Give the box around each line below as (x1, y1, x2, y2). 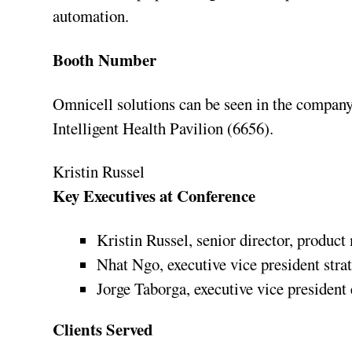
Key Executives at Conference (53, 184, 256, 208)
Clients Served (53, 317, 154, 342)
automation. (53, 4, 130, 27)
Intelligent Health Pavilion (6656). (53, 116, 274, 139)
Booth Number (53, 47, 157, 71)
